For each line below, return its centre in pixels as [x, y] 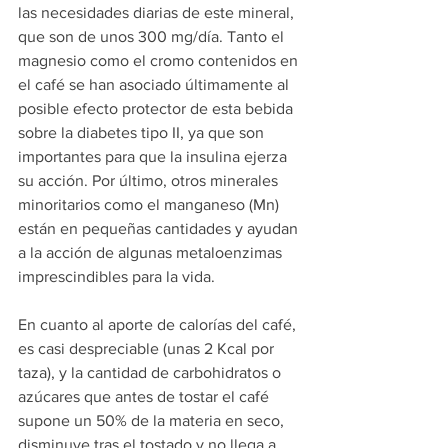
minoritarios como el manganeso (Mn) [150, 205]
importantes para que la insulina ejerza [154, 157]
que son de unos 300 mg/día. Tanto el [153, 37]
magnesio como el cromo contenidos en [160, 61]
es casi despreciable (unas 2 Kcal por [148, 349]
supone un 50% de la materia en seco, [153, 421]
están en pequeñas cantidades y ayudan [160, 229]
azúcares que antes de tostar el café [145, 397]
